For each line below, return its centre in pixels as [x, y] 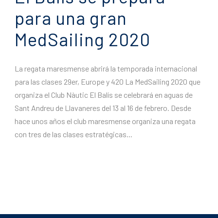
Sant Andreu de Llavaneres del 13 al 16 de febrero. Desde [103, 108]
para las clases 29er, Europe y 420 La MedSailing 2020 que [108, 82]
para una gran [71, 18]
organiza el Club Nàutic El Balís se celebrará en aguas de [104, 95]
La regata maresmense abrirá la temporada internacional [106, 69]
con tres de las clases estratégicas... [73, 134]
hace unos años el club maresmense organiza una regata [105, 121]
